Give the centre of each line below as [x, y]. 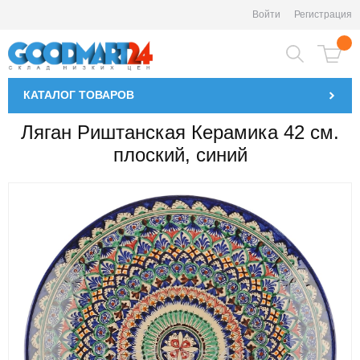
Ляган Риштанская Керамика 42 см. [180, 132]
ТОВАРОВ [105, 94]
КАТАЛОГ [49, 94]
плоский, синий [180, 155]
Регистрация [323, 14]
